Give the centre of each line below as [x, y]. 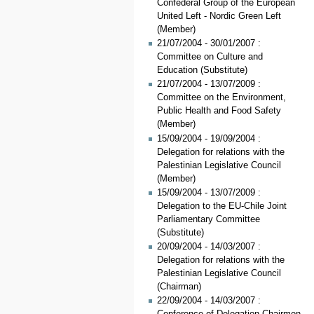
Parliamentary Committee [208, 219]
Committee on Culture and [210, 57]
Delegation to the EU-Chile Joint [221, 206]
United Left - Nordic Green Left [219, 16]
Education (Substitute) [202, 70]
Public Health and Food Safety [219, 111]
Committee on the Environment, [221, 98]
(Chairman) [179, 287]
